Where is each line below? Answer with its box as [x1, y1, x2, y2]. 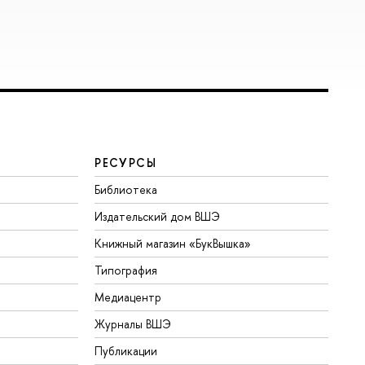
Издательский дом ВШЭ [95, 209, 221, 225]
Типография [95, 262, 158, 279]
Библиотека [95, 182, 158, 198]
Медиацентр [95, 289, 162, 306]
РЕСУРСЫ [95, 155, 157, 171]
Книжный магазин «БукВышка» [95, 235, 252, 252]
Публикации [95, 343, 158, 359]
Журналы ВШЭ [95, 316, 172, 332]
